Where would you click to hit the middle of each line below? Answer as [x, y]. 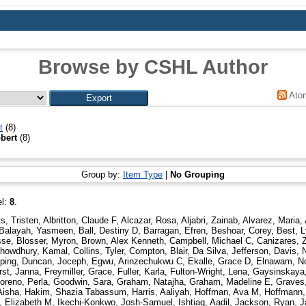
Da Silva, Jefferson [231, 251]
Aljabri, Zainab [209, 221]
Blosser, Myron [46, 241]
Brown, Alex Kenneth [123, 241]
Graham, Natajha [150, 282]
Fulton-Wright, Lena [209, 272]
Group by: [102, 174]
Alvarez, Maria [271, 221]
